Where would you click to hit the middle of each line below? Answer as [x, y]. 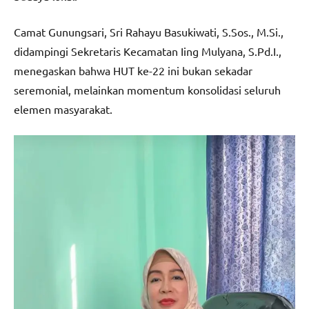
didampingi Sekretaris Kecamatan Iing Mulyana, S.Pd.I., [148, 51]
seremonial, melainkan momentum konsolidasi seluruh [147, 89]
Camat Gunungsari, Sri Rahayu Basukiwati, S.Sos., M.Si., [149, 31]
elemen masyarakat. [63, 109]
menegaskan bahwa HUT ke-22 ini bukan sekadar [133, 70]
